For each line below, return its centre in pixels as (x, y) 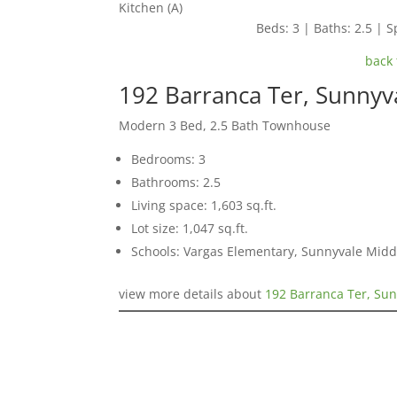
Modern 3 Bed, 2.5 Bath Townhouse (225, 126)
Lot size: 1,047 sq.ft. (190, 229)
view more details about (192, 294)
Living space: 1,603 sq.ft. (204, 206)
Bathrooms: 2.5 (176, 183)
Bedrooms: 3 (169, 160)
